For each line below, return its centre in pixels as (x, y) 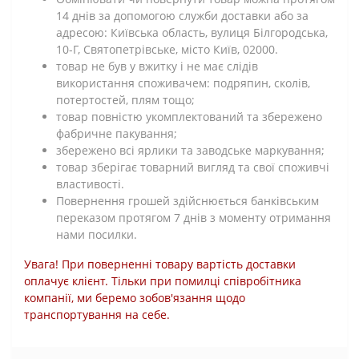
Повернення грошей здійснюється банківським (188, 200)
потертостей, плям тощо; (125, 99)
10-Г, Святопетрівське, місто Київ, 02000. (167, 49)
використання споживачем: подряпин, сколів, (183, 83)
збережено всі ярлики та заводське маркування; (190, 150)
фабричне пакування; (117, 133)
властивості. (90, 184)
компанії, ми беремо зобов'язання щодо (135, 297)
